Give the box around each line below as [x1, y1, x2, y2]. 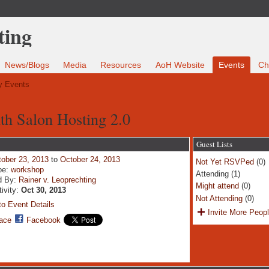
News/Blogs [5, 60, 50, 70]
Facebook [26, 216, 61, 225]
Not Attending [195, 193, 243, 203]
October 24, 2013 [59, 154, 120, 164]
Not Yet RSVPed [195, 157, 254, 166]
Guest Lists [196, 138, 232, 150]
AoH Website [155, 60, 205, 70]
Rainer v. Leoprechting [18, 175, 96, 184]
